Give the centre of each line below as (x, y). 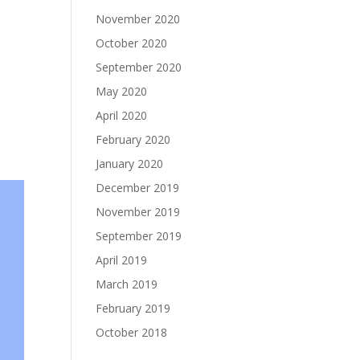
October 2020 (132, 43)
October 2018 (132, 332)
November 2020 (138, 19)
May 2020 (122, 91)
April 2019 (122, 260)
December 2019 (138, 188)
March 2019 (127, 284)
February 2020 (133, 139)
